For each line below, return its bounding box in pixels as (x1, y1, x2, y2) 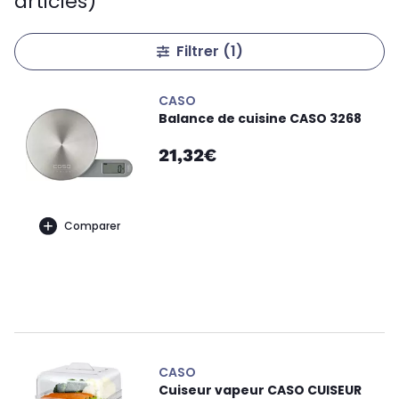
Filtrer (175, 41, 223, 61)
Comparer (63, 217, 120, 233)
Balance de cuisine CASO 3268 (159, 110, 362, 127)
